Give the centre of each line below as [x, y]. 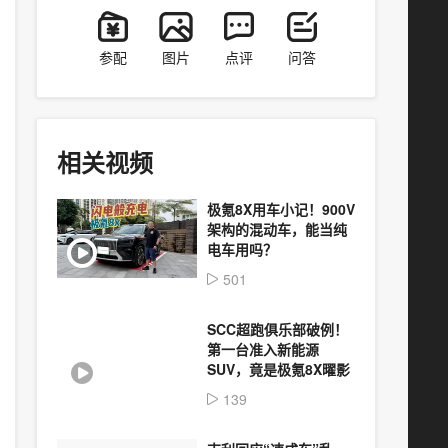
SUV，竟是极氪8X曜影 [278, 369]
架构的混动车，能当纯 [277, 229]
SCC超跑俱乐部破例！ [277, 329]
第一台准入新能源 [263, 349]
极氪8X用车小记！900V [281, 209]
